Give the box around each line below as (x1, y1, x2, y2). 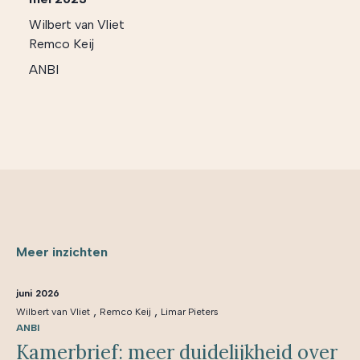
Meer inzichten (16, 244, 108, 260)
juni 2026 (16, 288, 59, 299)
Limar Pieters (161, 306, 219, 317)
